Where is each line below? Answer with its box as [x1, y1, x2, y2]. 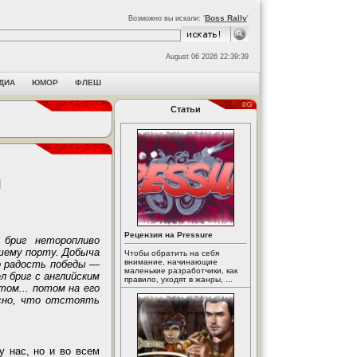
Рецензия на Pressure [124, 230, 213, 239]
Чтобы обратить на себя [124, 249, 219, 257]
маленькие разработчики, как [124, 266, 237, 275]
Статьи [171, 104, 201, 114]
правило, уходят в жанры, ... [124, 275, 233, 284]
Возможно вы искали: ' [128, 14, 205, 22]
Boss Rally [205, 14, 247, 22]
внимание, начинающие [124, 257, 218, 266]
